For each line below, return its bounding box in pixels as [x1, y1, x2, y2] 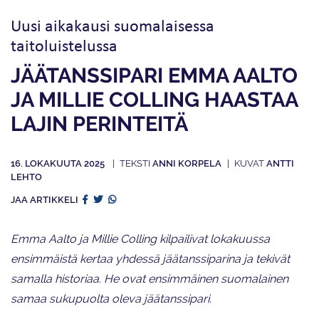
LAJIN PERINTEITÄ [11, 112, 188, 137]
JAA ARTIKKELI [11, 194, 80, 206]
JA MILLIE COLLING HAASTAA [11, 88, 298, 113]
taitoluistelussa [11, 33, 117, 57]
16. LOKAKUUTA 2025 [11, 158, 107, 169]
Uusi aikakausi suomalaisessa [11, 14, 214, 37]
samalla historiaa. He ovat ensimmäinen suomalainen [11, 272, 288, 286]
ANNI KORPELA [152, 158, 221, 169]
